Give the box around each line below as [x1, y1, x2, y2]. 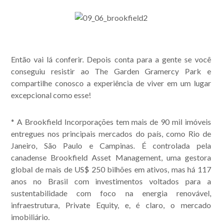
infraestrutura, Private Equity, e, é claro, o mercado [11, 200, 211, 210]
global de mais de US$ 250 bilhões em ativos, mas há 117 [11, 165, 211, 174]
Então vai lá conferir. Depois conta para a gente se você [11, 55, 211, 64]
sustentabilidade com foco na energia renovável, [11, 188, 211, 198]
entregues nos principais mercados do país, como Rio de [11, 129, 211, 138]
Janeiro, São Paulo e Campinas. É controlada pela [11, 141, 211, 150]
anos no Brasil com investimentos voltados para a [11, 176, 211, 186]
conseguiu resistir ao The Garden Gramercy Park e [11, 66, 211, 76]
